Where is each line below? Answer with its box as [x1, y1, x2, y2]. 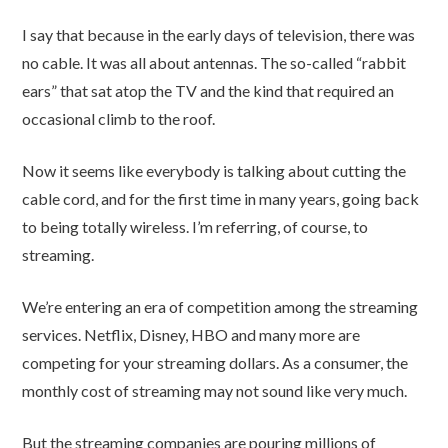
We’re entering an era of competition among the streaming [22, 297, 419, 316]
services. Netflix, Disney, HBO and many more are [22, 325, 361, 344]
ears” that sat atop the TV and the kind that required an [22, 81, 395, 100]
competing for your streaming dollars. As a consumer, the [22, 353, 409, 372]
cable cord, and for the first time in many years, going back [22, 189, 420, 208]
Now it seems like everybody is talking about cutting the [22, 161, 407, 180]
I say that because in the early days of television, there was [22, 25, 416, 44]
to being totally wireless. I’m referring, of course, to [22, 217, 369, 236]
